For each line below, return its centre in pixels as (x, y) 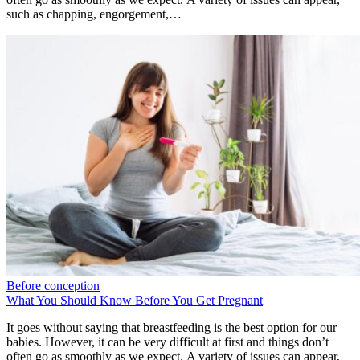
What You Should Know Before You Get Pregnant (135, 300)
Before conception (53, 285)
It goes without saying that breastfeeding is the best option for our (172, 327)
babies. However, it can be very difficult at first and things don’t (168, 342)
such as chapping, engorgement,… (94, 14)
